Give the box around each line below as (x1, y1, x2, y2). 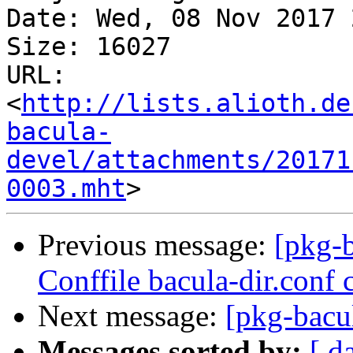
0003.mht (6, 174, 126, 203)
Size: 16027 (6, 32, 171, 61)
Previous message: (38, 228, 274, 262)
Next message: (38, 299, 225, 333)
